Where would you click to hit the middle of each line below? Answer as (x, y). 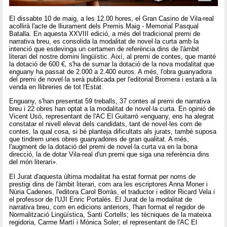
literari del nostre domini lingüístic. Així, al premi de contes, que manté (113, 56)
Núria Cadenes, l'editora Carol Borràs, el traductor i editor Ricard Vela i (112, 192)
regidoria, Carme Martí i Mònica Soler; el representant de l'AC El (103, 222)
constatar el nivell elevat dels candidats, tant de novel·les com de (106, 124)
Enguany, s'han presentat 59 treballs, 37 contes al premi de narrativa (110, 101)
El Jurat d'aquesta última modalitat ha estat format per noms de (103, 176)
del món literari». (34, 162)
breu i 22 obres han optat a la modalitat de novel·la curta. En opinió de (112, 109)
